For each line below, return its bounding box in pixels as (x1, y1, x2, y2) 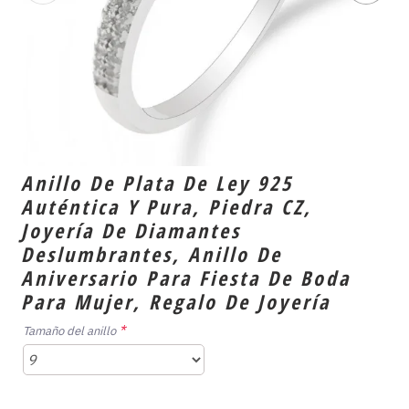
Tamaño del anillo (23, 323, 116, 339)
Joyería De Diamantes (21, 216, 241, 244)
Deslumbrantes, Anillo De (21, 240, 282, 267)
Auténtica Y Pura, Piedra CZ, (21, 193, 312, 220)
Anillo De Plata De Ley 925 (21, 169, 293, 196)
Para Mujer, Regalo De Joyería (21, 288, 330, 315)
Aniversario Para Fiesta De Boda (21, 264, 351, 291)
